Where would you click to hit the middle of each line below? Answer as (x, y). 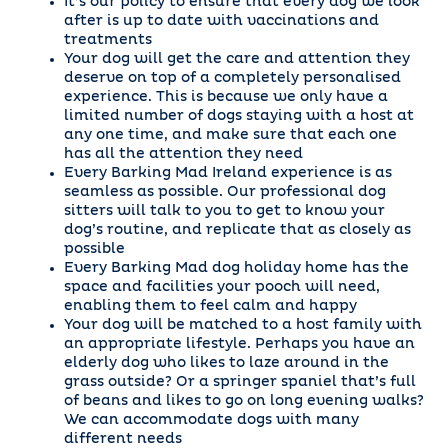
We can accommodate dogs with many (211, 420)
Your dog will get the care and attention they (237, 59)
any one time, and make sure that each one (230, 135)
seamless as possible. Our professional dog (225, 192)
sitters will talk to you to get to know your (224, 211)
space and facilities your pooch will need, (222, 287)
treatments (108, 40)
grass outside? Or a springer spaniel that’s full (240, 382)
